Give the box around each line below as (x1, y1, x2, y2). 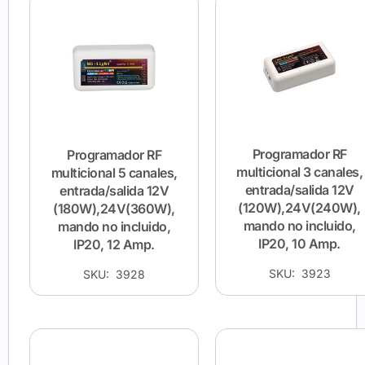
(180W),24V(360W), (53, 200, 175, 218)
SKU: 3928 (83, 267, 145, 282)
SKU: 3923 (268, 266, 331, 281)
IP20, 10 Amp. (258, 235, 341, 253)
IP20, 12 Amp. (73, 236, 155, 253)
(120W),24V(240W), (238, 200, 361, 217)
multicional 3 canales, (236, 164, 363, 181)
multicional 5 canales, (51, 165, 178, 182)
